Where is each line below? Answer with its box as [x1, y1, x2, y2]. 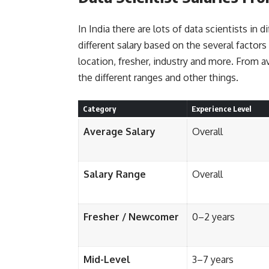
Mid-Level [83, 253, 130, 266]
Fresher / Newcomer [83, 211, 179, 223]
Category [82, 104, 116, 114]
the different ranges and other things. [78, 71, 241, 84]
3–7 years [192, 253, 234, 266]
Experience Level [191, 104, 252, 114]
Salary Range [83, 168, 146, 181]
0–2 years [192, 211, 235, 223]
